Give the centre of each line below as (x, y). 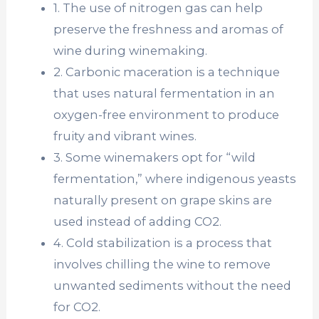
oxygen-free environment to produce (166, 114)
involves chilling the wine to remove (162, 264)
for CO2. (77, 307)
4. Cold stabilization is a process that (162, 242)
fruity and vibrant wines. (125, 136)
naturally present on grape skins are (162, 200)
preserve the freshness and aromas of (168, 29)
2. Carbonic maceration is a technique (166, 72)
